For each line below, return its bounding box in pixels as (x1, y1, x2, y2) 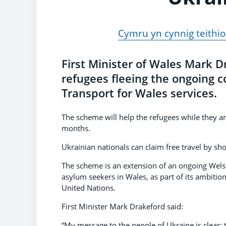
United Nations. (62, 183, 116, 193)
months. (62, 123, 90, 134)
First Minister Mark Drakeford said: (62, 201, 183, 212)
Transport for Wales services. (62, 85, 217, 101)
